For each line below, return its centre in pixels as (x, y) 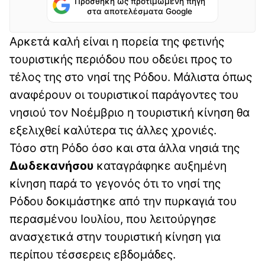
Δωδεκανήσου (51, 166)
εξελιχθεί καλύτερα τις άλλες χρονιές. (113, 130)
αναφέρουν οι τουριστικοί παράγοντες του (124, 95)
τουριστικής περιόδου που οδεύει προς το (121, 59)
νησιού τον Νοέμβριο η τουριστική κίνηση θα (130, 113)
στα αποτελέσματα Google (140, 12)
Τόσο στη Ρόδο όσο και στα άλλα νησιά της (125, 148)
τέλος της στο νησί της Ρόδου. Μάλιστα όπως (131, 77)
